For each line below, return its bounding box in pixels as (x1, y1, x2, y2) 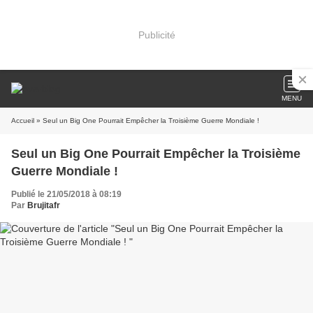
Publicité (138, 29, 175, 41)
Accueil (11, 117, 34, 124)
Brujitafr (27, 201, 60, 210)
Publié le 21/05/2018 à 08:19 (11, 189, 122, 199)
